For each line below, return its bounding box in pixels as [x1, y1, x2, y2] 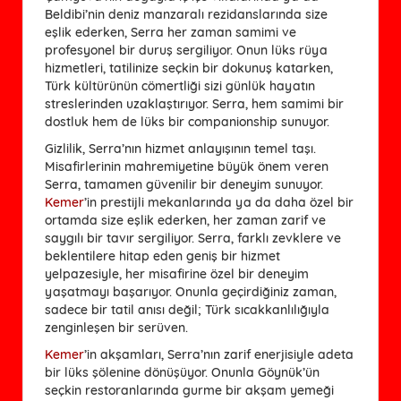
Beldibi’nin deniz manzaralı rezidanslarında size [45, 5, 328, 22]
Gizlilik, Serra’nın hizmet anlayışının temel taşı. [45, 140, 316, 157]
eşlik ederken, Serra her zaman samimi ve [45, 23, 296, 40]
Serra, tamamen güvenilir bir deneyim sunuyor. [45, 175, 323, 192]
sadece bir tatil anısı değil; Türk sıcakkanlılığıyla [45, 301, 329, 318]
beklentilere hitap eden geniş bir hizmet [45, 247, 280, 264]
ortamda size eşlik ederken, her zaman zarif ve [45, 211, 326, 228]
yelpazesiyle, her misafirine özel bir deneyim [45, 265, 309, 282]
